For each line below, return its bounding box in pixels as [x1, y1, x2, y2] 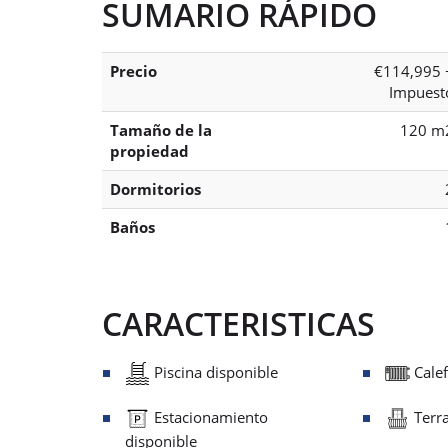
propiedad [110, 140, 189, 161]
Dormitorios [110, 178, 201, 199]
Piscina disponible [150, 361, 278, 382]
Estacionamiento [150, 406, 268, 427]
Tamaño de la [110, 119, 212, 140]
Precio [110, 60, 157, 81]
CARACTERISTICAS [102, 301, 375, 345]
